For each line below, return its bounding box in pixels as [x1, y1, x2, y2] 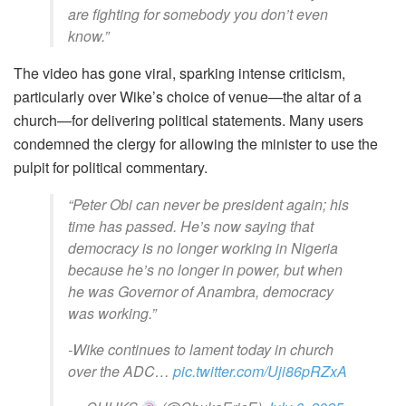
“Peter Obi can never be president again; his [68, 193, 349, 215]
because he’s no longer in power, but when [68, 258, 343, 280]
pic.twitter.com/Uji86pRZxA [173, 360, 347, 382]
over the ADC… [68, 360, 173, 382]
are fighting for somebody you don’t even [68, 3, 328, 24]
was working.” [68, 302, 156, 324]
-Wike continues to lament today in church [68, 338, 333, 360]
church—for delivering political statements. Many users [14, 109, 363, 130]
